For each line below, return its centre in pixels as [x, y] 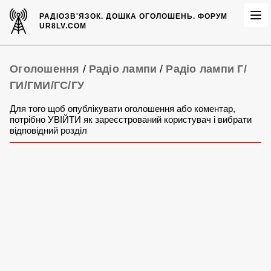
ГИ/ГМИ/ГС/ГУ [47, 85]
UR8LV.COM [63, 26]
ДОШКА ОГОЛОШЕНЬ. [151, 16]
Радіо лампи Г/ [206, 69]
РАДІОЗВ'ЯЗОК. [73, 16]
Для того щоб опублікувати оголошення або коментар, [122, 109]
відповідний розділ [48, 130]
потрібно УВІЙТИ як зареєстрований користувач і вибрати [131, 119]
